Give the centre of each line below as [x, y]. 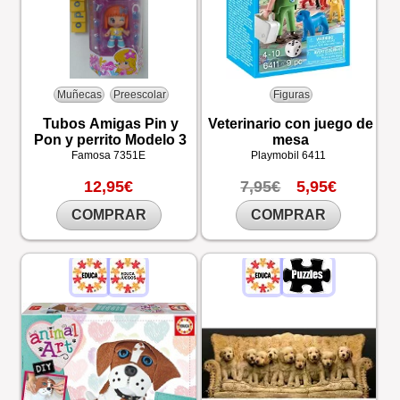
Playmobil [277, 155]
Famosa [93, 155]
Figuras [291, 94]
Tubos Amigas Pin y [110, 124]
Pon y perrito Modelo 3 [111, 140]
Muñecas [79, 94]
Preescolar [139, 94]
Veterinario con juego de [290, 124]
